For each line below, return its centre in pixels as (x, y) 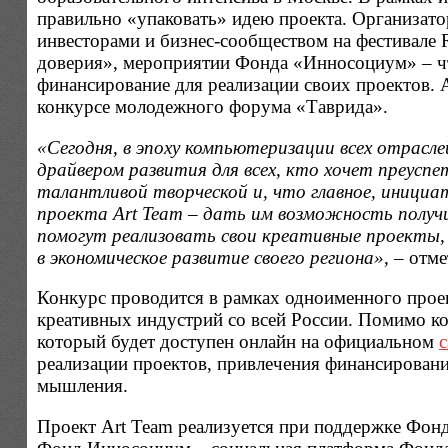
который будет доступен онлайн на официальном (237, 342)
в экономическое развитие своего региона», (212, 257)
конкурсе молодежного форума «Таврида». (212, 106)
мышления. (82, 386)
